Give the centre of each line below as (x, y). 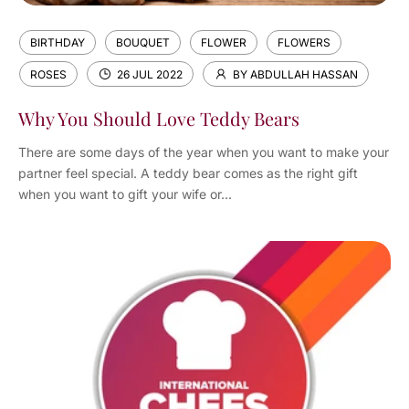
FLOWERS (304, 42)
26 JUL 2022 (150, 74)
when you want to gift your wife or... (125, 194)
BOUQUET (143, 42)
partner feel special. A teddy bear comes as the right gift (188, 173)
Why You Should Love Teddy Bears (159, 118)
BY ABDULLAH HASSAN (295, 74)
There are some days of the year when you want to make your (204, 152)
